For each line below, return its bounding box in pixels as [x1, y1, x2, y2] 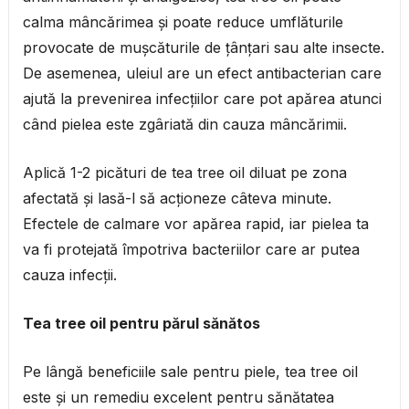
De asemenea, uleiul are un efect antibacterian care [22, 64, 382, 83]
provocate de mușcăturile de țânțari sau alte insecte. [22, 38, 384, 58]
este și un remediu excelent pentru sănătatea [22, 388, 334, 407]
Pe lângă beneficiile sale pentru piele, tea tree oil [22, 362, 358, 382]
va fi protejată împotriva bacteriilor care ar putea [22, 240, 360, 259]
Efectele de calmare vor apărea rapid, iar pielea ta [22, 215, 369, 234]
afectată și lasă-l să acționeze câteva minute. [22, 189, 331, 208]
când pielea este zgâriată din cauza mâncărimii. [22, 115, 347, 134]
